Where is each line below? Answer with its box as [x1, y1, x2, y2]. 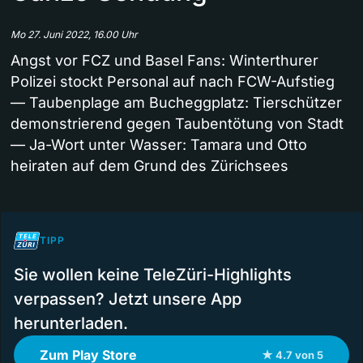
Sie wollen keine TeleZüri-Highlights [14, 265, 292, 285]
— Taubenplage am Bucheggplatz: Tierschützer [11, 94, 342, 112]
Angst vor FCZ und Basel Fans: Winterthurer [11, 52, 318, 70]
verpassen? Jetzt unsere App [14, 289, 241, 310]
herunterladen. [14, 314, 128, 334]
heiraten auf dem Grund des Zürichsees [11, 157, 288, 175]
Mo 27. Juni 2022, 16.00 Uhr [11, 28, 138, 41]
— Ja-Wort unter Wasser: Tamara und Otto [11, 136, 307, 154]
